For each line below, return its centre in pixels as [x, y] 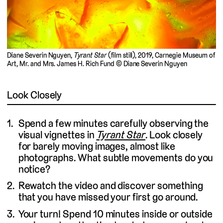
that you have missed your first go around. [108, 197]
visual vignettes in [57, 134]
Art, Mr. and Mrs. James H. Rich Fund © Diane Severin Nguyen [97, 64]
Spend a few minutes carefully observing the [113, 123]
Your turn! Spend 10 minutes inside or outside [115, 214]
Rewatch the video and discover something [111, 186]
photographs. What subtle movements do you [116, 157]
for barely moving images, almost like [97, 146]
